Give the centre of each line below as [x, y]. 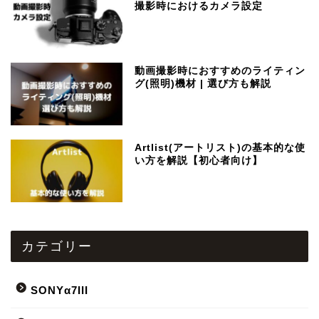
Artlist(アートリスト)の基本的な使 [220, 147]
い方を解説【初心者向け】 [199, 160]
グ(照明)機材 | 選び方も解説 [203, 83]
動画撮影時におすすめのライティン [220, 70]
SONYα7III [59, 290]
